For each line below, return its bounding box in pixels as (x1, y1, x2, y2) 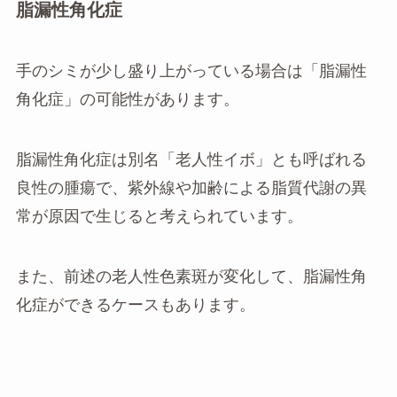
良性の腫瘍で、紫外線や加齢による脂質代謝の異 (15, 179, 367, 198)
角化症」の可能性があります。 (15, 90, 239, 109)
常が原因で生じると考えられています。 (15, 207, 303, 226)
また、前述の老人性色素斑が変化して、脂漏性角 (15, 267, 367, 285)
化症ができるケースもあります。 (15, 295, 255, 314)
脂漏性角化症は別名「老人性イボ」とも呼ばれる (15, 151, 367, 169)
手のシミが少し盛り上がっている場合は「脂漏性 (15, 62, 367, 81)
